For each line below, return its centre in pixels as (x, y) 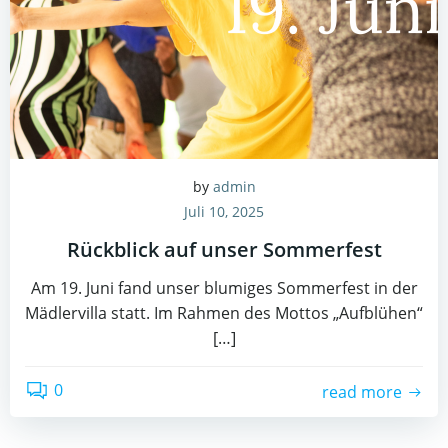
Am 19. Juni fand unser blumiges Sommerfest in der (224, 288)
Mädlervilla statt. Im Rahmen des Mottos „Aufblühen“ (224, 313)
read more (362, 391)
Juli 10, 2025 (224, 211)
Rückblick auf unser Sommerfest (224, 249)
